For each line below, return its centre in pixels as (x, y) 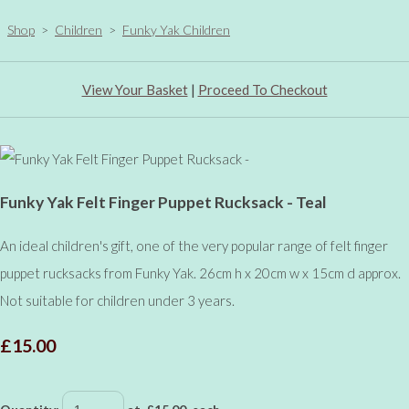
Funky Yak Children (176, 29)
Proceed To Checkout (262, 89)
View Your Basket (135, 89)
